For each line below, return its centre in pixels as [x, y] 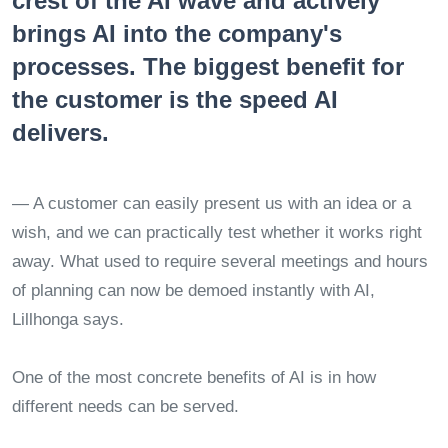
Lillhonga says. [68, 319]
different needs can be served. [125, 406]
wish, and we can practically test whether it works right [217, 232]
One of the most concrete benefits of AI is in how [194, 377]
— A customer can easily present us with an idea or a [211, 203]
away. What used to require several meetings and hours [220, 261]
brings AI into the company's [177, 33]
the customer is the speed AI [175, 99]
